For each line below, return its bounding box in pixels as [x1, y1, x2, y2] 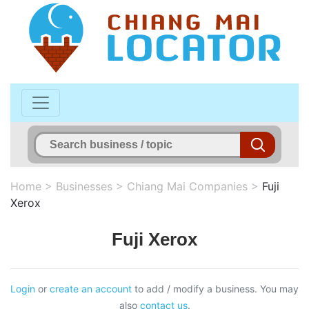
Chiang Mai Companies [127, 179, 248, 193]
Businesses [56, 179, 112, 193]
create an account [50, 282, 132, 295]
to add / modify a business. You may [132, 282, 299, 295]
